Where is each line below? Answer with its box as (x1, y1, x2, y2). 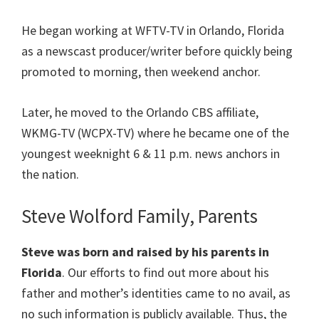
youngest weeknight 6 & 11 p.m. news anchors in (21, 145, 280, 162)
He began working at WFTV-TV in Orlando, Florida (21, 22, 284, 39)
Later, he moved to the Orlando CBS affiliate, (21, 104, 258, 121)
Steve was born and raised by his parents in (21, 244, 269, 261)
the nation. (21, 166, 79, 183)
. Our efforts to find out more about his (62, 264, 269, 281)
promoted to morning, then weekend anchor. (21, 63, 261, 80)
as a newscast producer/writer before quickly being (21, 43, 293, 60)
